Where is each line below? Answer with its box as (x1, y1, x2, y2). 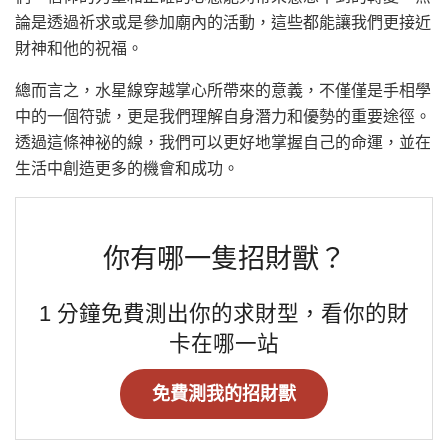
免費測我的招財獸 (152, 384, 296, 405)
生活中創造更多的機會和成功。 (15, 158, 239, 179)
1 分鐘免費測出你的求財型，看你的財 (39, 300, 409, 326)
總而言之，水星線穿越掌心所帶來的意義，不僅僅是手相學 (15, 80, 431, 101)
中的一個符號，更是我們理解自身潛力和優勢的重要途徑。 (15, 106, 431, 127)
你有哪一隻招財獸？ (102, 243, 346, 274)
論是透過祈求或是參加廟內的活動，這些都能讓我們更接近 (15, 12, 431, 33)
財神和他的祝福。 (15, 38, 143, 59)
